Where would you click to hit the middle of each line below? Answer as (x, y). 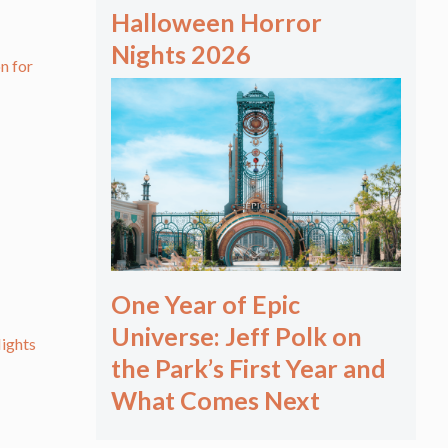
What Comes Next (215, 400)
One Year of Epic (205, 304)
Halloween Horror (216, 21)
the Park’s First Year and (248, 368)
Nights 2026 (181, 53)
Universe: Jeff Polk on (236, 336)
